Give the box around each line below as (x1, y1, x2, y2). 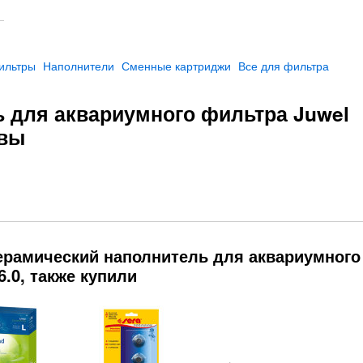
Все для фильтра (238, 57, 329, 74)
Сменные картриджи (122, 57, 231, 74)
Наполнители (43, 57, 114, 74)
